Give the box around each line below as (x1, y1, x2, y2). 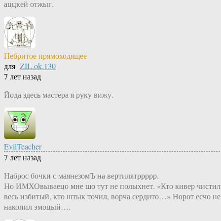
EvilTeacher (4, 141, 41, 152)
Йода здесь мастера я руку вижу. (4, 89, 113, 100)
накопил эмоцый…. (4, 201, 71, 212)
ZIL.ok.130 (20, 61, 56, 72)
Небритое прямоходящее (4, 50, 87, 61)
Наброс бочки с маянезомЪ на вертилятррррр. (4, 170, 159, 181)
